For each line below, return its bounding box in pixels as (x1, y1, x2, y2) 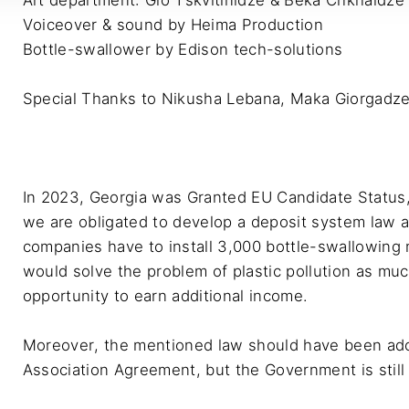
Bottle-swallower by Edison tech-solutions (22, 40, 343, 59)
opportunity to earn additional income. (22, 286, 313, 305)
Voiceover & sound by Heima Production (22, 16, 323, 35)
